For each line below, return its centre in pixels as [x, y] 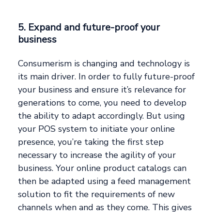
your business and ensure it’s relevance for [102, 90]
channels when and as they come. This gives [105, 208]
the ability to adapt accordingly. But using [102, 116]
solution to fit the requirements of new [97, 194]
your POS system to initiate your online [97, 129]
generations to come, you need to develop [102, 103]
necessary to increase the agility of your [97, 155]
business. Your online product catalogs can [102, 168]
